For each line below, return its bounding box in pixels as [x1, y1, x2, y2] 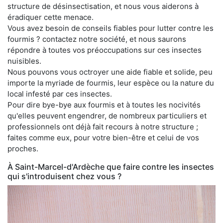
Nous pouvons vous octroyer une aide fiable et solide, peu [7, 67, 213, 77]
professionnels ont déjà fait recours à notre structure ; [7, 121, 198, 131]
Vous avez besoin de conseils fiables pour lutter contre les [7, 23, 214, 33]
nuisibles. [7, 56, 41, 66]
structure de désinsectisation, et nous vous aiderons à [7, 1, 199, 11]
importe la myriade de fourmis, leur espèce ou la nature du [7, 78, 214, 88]
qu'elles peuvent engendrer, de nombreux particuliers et [7, 111, 207, 120]
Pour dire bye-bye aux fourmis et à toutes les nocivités [7, 100, 201, 110]
